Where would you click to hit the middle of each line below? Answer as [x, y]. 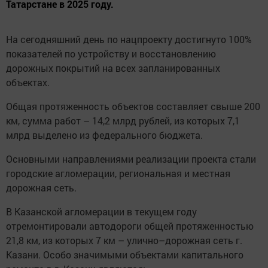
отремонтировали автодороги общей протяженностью [130, 226]
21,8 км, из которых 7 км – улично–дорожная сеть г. [124, 240]
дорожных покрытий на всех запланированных [113, 68]
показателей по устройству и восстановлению [111, 54]
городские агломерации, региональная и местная [118, 173]
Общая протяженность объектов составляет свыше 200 [133, 106]
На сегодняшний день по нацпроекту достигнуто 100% [129, 39]
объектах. [28, 83]
